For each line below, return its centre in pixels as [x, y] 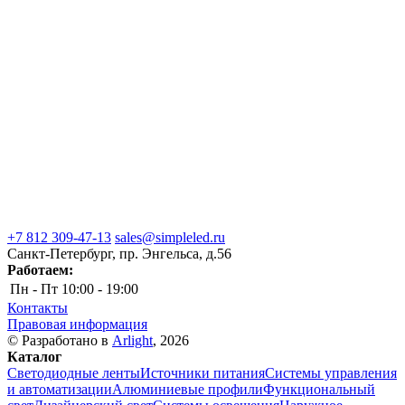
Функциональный [319, 390]
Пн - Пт [34, 289]
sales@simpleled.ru [170, 238]
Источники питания [202, 373]
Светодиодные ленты [74, 373]
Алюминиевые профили [188, 390]
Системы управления [331, 373]
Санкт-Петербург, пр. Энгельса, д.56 [119, 254]
